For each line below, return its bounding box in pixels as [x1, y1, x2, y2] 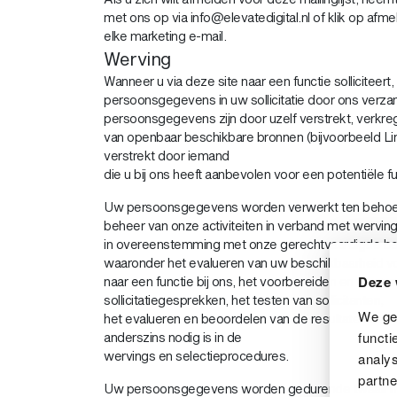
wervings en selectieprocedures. [104, 348, 289, 363]
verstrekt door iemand [104, 148, 230, 163]
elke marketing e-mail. [104, 28, 226, 43]
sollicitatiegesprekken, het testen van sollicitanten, [104, 292, 384, 307]
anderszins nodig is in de [104, 330, 242, 345]
